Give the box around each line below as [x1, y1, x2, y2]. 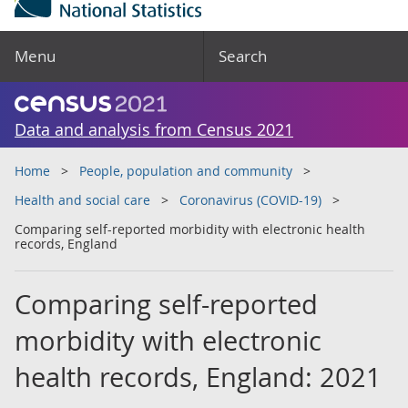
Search [219, 46, 267, 66]
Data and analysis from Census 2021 [15, 118, 293, 140]
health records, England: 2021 [15, 360, 382, 394]
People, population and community [79, 162, 292, 179]
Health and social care [15, 191, 150, 209]
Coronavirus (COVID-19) [179, 191, 321, 209]
